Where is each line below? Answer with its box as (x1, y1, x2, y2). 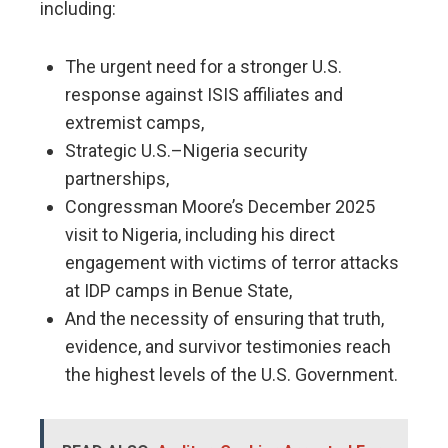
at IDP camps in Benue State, (65, 280, 292, 302)
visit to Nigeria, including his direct (65, 224, 335, 246)
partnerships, (65, 168, 169, 190)
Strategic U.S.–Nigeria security (65, 140, 308, 162)
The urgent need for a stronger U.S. (65, 56, 342, 78)
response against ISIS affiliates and (65, 84, 343, 106)
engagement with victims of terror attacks (65, 252, 399, 274)
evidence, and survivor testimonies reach (65, 336, 391, 358)
